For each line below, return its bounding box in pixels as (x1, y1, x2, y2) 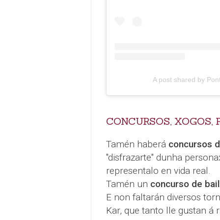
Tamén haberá (106, 138, 168, 150)
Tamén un (106, 178, 150, 190)
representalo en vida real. (106, 165, 211, 177)
